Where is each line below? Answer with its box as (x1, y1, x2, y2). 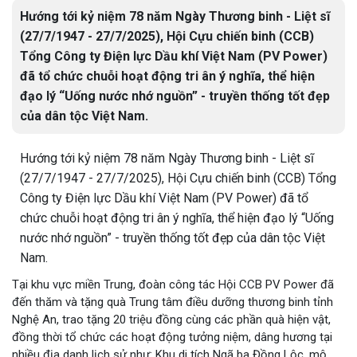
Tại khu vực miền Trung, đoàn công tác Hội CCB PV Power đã (12, 277, 334, 292)
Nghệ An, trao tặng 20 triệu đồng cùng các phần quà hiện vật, (12, 312, 331, 327)
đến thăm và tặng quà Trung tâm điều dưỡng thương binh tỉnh (12, 295, 333, 309)
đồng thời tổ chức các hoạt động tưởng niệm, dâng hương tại (12, 330, 332, 344)
